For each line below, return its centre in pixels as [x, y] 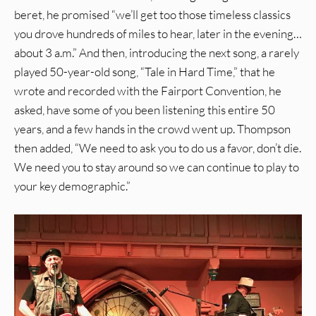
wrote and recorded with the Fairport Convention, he [148, 91]
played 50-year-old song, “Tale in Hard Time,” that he [145, 72]
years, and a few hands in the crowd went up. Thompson [152, 129]
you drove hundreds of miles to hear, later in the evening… [158, 34]
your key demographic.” [72, 186]
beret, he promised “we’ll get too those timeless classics [152, 15]
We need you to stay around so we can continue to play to [157, 167]
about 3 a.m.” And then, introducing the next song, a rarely [157, 53]
